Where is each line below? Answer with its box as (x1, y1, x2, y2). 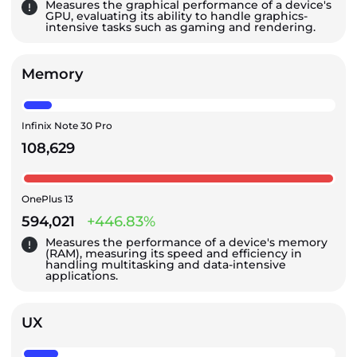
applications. (45, 268, 118, 283)
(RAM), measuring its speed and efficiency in (45, 245, 302, 261)
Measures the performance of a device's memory (45, 234, 328, 249)
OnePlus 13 (22, 192, 73, 205)
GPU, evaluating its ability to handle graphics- (45, 8, 308, 23)
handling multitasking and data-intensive (45, 257, 286, 272)
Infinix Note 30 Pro (22, 119, 112, 131)
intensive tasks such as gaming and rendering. (45, 19, 316, 34)
